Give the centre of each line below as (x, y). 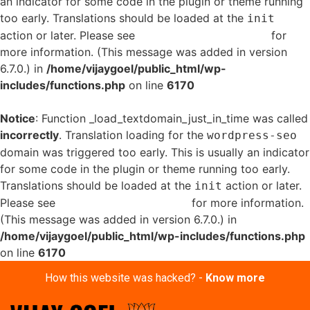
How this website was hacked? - (125, 278)
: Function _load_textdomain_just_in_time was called (172, 118)
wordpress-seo (252, 135)
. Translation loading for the (133, 135)
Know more (235, 278)
